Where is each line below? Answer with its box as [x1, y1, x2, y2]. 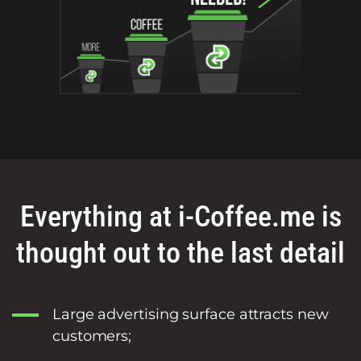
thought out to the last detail [16, 235, 345, 270]
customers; [52, 326, 132, 345]
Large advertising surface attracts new [52, 305, 329, 323]
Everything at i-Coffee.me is [19, 199, 342, 234]
